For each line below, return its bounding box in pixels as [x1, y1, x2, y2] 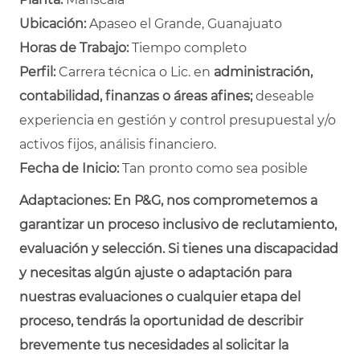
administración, [214, 63, 313, 80]
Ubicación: [19, 15, 86, 31]
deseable [256, 88, 314, 104]
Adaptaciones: [19, 192, 110, 208]
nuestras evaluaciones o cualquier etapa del [19, 288, 301, 305]
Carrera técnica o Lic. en [55, 63, 214, 80]
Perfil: [19, 63, 55, 80]
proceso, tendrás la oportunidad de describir [19, 313, 303, 329]
